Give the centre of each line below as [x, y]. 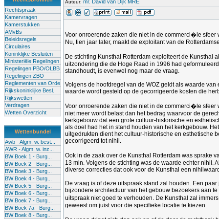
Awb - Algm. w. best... [30, 142]
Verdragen [17, 105]
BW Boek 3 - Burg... [28, 171]
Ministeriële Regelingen [32, 61]
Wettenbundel [33, 131]
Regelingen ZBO [24, 76]
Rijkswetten [19, 98]
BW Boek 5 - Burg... [28, 186]
